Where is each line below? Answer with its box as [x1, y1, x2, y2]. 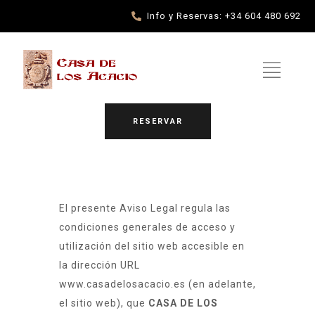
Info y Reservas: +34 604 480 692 [147, 11, 301, 21]
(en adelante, [188, 278, 256, 290]
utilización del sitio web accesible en [59, 240, 245, 252]
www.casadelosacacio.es [59, 278, 188, 290]
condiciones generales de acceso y [59, 221, 236, 233]
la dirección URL [59, 259, 140, 271]
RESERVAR [132, 117, 183, 127]
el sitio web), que [59, 297, 148, 309]
